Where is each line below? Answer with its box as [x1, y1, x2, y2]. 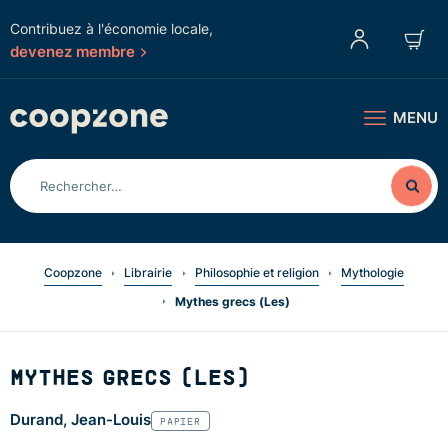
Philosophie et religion [194, 263, 319, 281]
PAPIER [160, 415, 201, 427]
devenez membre [10, 40, 135, 62]
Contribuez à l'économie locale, [10, 19, 213, 38]
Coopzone [43, 263, 102, 281]
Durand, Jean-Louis [10, 408, 151, 430]
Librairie [124, 263, 173, 281]
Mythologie [341, 263, 405, 281]
